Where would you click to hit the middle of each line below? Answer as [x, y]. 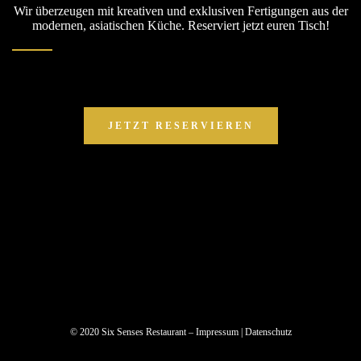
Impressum [217, 332]
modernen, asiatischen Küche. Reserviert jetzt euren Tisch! [180, 25]
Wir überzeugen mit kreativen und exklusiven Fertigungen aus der [180, 10]
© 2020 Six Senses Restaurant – [133, 332]
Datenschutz [268, 332]
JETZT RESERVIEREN [180, 125]
